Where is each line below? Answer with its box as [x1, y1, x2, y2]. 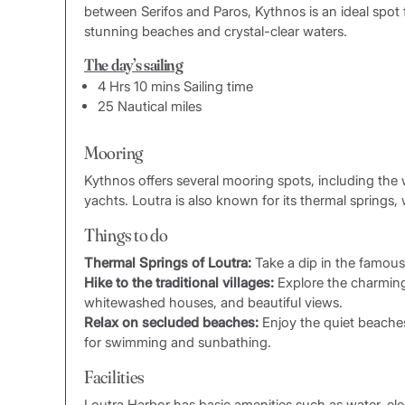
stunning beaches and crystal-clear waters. [84, 22, 347, 40]
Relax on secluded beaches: [84, 314, 259, 331]
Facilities [84, 365, 145, 388]
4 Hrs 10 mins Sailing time [98, 77, 253, 95]
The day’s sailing [84, 53, 184, 75]
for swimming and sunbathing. [84, 334, 271, 351]
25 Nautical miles [98, 97, 202, 115]
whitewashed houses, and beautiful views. [84, 294, 343, 311]
